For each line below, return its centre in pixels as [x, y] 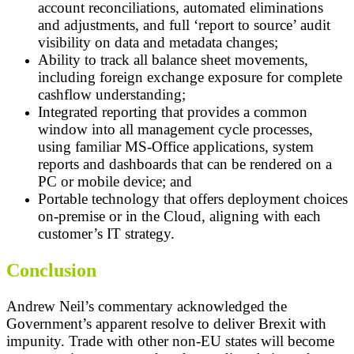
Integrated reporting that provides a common [173, 112]
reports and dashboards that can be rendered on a [185, 164]
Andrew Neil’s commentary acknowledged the [147, 306]
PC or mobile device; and [115, 182]
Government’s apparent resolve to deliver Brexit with [166, 323]
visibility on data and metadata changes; [160, 43]
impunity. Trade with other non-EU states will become [170, 341]
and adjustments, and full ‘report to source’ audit [184, 25]
